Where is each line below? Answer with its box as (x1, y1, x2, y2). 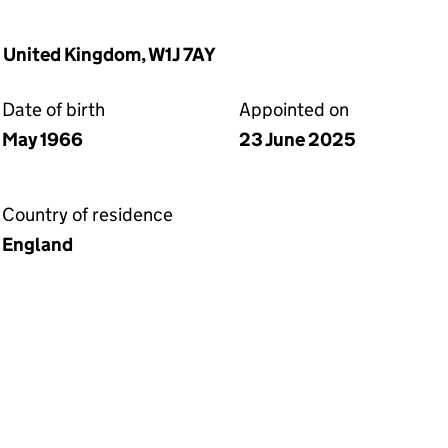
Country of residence (2, 203, 173, 226)
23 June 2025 (239, 128, 356, 151)
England (2, 233, 73, 256)
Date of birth (2, 98, 105, 121)
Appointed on (239, 98, 349, 121)
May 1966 (2, 128, 83, 151)
